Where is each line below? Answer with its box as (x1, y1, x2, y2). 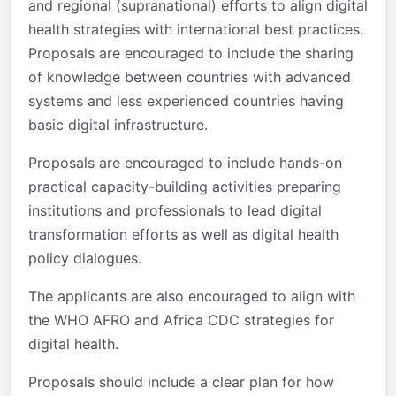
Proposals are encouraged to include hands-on (28, 153, 342, 171)
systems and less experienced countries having (28, 91, 344, 110)
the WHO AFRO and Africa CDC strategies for (28, 310, 334, 329)
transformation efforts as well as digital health (28, 225, 339, 243)
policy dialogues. (28, 248, 141, 267)
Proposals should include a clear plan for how (28, 372, 334, 391)
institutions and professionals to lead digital (28, 201, 322, 219)
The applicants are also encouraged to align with (28, 286, 355, 305)
